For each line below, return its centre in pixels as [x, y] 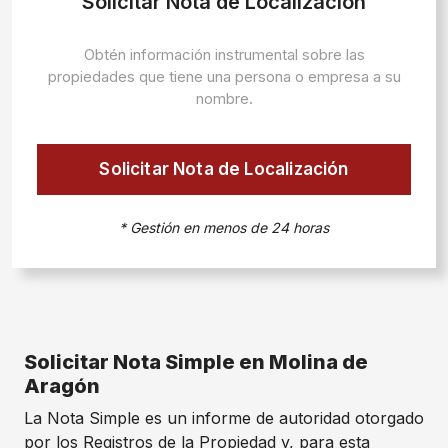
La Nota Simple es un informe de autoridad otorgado [224, 418]
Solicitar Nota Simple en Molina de [196, 362]
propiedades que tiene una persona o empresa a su [224, 76]
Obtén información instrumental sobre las [224, 54]
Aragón [62, 386]
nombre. [224, 98]
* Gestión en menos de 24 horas [224, 227]
